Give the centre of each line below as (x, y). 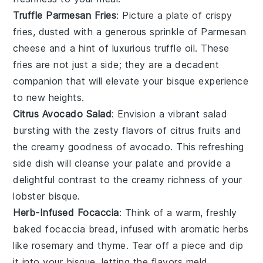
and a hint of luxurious (100, 48)
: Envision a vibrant (157, 114)
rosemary (53, 245)
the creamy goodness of (71, 146)
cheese (30, 48)
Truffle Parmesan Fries (65, 15)
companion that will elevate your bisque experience (131, 81)
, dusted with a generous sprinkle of (117, 31)
